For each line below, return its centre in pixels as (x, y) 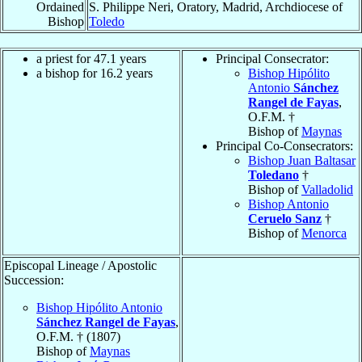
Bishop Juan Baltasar (302, 160)
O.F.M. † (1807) (78, 336)
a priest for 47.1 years (91, 58)
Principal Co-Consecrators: (284, 145)
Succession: (34, 280)
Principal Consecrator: (272, 58)
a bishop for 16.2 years (95, 73)
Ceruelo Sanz (285, 218)
